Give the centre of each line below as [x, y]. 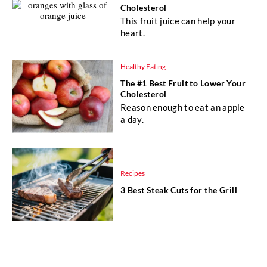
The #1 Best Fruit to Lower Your [183, 83]
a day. [132, 119]
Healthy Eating [143, 67]
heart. [133, 33]
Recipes [133, 173]
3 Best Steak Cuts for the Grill [179, 190]
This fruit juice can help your [178, 21]
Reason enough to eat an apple [183, 108]
